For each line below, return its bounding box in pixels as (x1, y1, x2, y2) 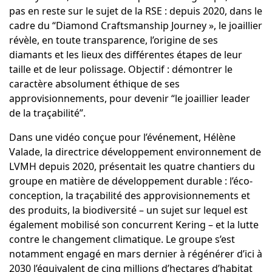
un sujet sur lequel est (143, 203, 248, 217)
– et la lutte (205, 218, 259, 232)
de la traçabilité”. (8, 106, 86, 120)
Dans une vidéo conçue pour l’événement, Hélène (8, 131, 236, 144)
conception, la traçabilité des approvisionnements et (8, 189, 250, 203)
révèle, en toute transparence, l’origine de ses (8, 33, 218, 47)
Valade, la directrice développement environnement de (8, 145, 261, 159)
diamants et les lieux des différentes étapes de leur (8, 48, 242, 62)
